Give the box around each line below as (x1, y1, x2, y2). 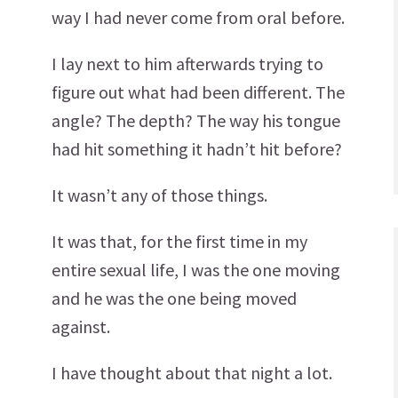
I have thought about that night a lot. (52, 362, 332, 384)
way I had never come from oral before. (52, 6, 345, 28)
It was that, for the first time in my (52, 230, 307, 252)
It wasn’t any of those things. (52, 184, 267, 206)
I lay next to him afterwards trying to (52, 52, 323, 75)
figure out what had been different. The (52, 81, 345, 103)
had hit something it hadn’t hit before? (52, 138, 342, 160)
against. (52, 315, 110, 338)
